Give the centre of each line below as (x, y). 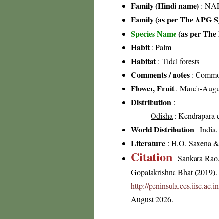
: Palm (160, 47)
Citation (152, 157)
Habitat (143, 61)
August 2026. (152, 199)
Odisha (162, 116)
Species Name (155, 33)
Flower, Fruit (153, 88)
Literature (148, 143)
